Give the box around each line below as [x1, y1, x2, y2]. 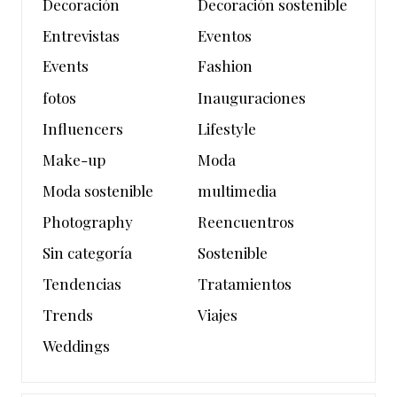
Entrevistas [43, 25, 120, 45]
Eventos [198, 25, 253, 45]
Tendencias [43, 273, 121, 293]
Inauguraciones [198, 87, 307, 107]
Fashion [198, 56, 253, 76]
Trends [43, 304, 93, 324]
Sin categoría [43, 242, 132, 262]
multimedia [198, 180, 277, 200]
